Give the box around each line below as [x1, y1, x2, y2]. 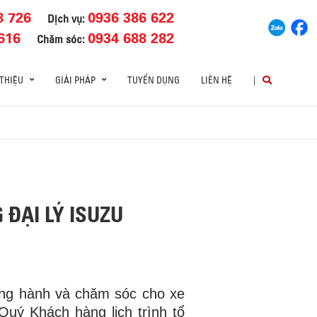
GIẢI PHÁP [55, 74, 96, 86]
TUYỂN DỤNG [127, 74, 180, 86]
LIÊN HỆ [201, 74, 232, 86]
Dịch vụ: [47, 11, 88, 25]
